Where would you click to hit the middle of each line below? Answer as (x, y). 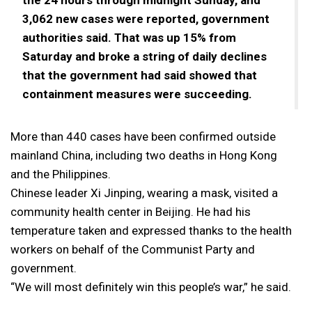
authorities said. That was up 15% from (129, 37)
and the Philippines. (61, 174)
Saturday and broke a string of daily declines (145, 56)
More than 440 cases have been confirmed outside (143, 136)
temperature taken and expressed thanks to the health (151, 230)
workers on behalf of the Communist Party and (133, 249)
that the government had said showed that (140, 75)
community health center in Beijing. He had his (131, 211)
